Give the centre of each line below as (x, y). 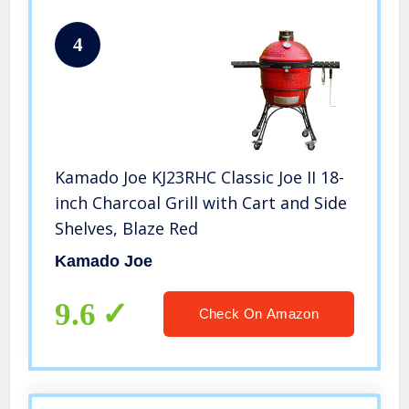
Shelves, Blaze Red (127, 229)
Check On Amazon (258, 314)
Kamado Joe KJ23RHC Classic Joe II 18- (200, 178)
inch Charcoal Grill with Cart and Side (201, 203)
